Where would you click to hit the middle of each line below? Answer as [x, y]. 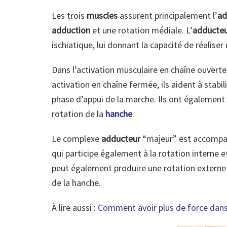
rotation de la [79, 114]
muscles [102, 16]
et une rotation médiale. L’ [142, 30]
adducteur [121, 139]
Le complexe [77, 139]
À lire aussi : [75, 208]
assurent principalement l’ [167, 16]
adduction [72, 30]
